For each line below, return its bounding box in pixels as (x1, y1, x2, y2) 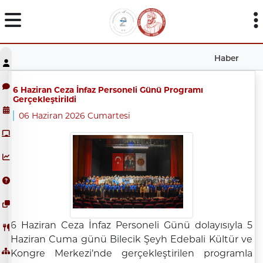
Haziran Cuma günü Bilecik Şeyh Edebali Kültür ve (10, 234, 253, 245)
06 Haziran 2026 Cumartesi (18, 110, 130, 121)
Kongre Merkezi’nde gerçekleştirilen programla (10, 248, 253, 259)
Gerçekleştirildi (12, 94, 76, 104)
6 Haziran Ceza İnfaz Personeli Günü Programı (12, 85, 203, 95)
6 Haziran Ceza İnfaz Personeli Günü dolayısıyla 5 (10, 220, 253, 231)
